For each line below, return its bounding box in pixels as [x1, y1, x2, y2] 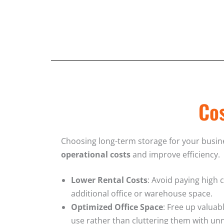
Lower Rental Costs [71, 174, 147, 185]
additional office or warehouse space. [71, 187, 212, 199]
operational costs [61, 148, 130, 160]
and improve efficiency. [130, 148, 220, 160]
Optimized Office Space [71, 201, 163, 212]
